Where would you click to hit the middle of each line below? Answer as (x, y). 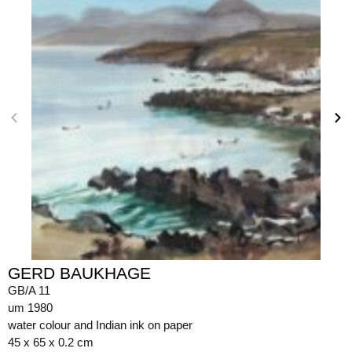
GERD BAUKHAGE (79, 273)
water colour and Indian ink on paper (100, 324)
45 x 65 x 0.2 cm (51, 342)
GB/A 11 (29, 290)
